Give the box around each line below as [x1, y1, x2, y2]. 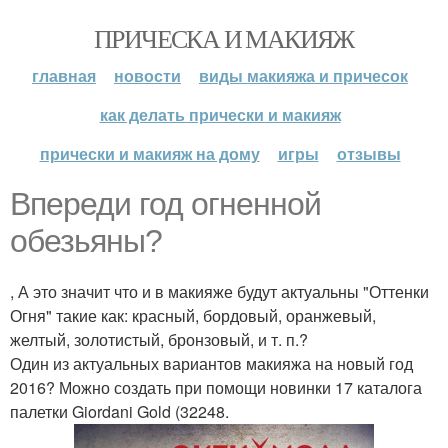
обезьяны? [10, 223, 162, 259]
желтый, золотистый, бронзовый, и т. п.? [10, 328, 308, 351]
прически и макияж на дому [39, 142, 260, 165]
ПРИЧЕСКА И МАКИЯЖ [94, 21, 354, 55]
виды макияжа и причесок [199, 64, 408, 87]
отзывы [336, 142, 401, 165]
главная [32, 64, 96, 87]
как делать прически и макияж [99, 103, 341, 126]
